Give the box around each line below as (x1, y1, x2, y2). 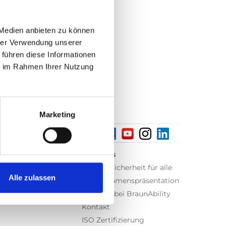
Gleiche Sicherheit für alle (82, 163, 172, 172)
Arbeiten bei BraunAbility (82, 190, 171, 198)
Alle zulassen (9, 173, 55, 182)
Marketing (39, 110, 75, 119)
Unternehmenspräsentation (82, 177, 179, 185)
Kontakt (82, 203, 110, 211)
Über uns (82, 150, 116, 159)
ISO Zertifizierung (82, 216, 144, 224)
